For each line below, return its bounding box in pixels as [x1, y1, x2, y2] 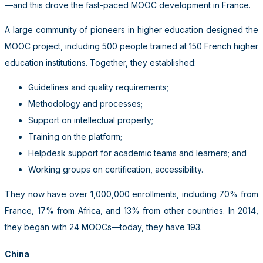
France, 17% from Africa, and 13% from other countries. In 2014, [5, 205, 258, 215]
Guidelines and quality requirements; [28, 82, 168, 92]
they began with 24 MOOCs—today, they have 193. [5, 221, 202, 232]
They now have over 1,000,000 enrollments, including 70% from [5, 188, 258, 199]
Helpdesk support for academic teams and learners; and [28, 147, 247, 158]
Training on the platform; [28, 131, 122, 141]
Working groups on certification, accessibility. [28, 164, 203, 174]
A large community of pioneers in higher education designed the [5, 24, 258, 35]
